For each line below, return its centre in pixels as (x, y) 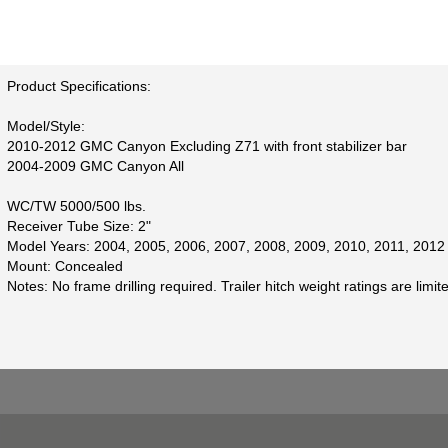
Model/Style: (45, 125)
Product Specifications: (78, 85)
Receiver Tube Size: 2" (78, 225)
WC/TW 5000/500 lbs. (76, 205)
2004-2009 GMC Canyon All (95, 165)
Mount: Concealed (64, 265)
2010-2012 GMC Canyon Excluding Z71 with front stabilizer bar (206, 145)
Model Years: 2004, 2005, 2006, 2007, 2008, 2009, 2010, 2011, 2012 (225, 245)
